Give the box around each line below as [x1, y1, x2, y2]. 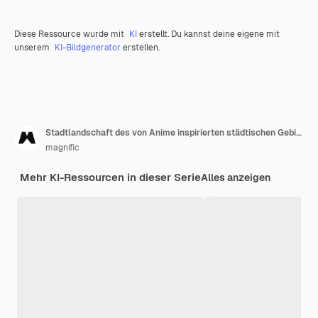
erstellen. [121, 42, 160, 54]
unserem [14, 42, 52, 54]
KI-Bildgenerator [55, 42, 121, 54]
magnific [45, 142, 79, 154]
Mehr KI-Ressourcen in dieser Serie [20, 170, 201, 185]
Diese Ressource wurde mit [14, 28, 126, 40]
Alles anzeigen [201, 171, 270, 185]
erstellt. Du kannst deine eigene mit [137, 28, 280, 40]
